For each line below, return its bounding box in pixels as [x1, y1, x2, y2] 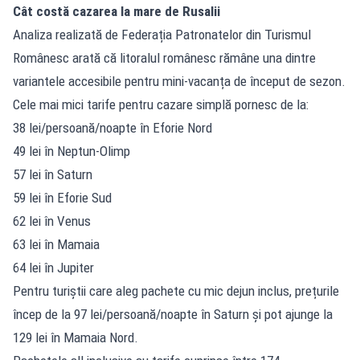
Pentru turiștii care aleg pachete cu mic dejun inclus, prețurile [13, 282, 339, 299]
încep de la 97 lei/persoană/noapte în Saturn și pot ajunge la [13, 305, 333, 322]
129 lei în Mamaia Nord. [13, 329, 138, 346]
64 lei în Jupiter [13, 259, 94, 276]
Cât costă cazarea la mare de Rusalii [13, 2, 220, 19]
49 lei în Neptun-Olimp [13, 142, 130, 159]
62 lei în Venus [13, 212, 91, 229]
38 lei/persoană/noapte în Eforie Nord [13, 119, 212, 136]
